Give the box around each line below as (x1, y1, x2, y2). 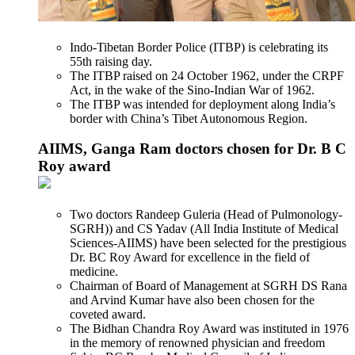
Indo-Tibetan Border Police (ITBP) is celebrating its (70, 40, 328, 54)
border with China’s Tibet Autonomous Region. (70, 111, 307, 125)
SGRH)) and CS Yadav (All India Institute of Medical (70, 222, 338, 236)
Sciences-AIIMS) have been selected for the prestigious (70, 236, 346, 250)
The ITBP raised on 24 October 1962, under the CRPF (70, 68, 344, 82)
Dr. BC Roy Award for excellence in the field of (70, 250, 310, 265)
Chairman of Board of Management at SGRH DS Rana (70, 279, 347, 293)
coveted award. (70, 307, 146, 322)
